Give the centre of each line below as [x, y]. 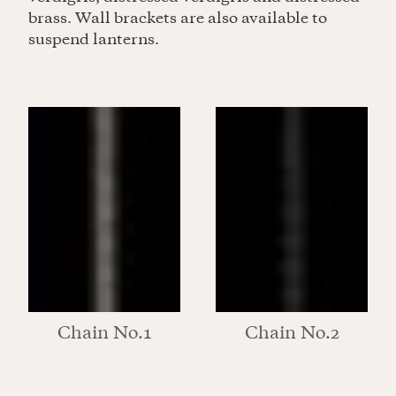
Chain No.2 [292, 335]
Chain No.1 [104, 335]
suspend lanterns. [94, 40]
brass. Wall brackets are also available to [178, 19]
